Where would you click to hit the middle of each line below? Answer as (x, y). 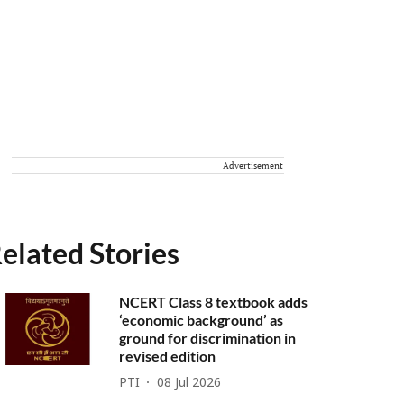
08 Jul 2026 (189, 383)
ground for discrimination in (208, 338)
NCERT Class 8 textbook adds (214, 302)
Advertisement (253, 165)
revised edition (168, 356)
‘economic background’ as (202, 320)
